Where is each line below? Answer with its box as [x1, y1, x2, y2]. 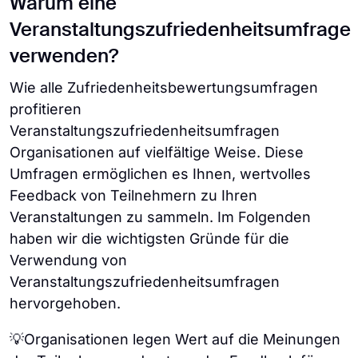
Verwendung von [10, 252, 127, 268]
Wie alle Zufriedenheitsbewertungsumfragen [10, 79, 318, 96]
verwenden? [10, 47, 118, 66]
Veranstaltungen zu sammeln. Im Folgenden [10, 209, 311, 225]
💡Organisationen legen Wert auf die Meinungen [10, 331, 340, 348]
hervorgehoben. [10, 295, 121, 312]
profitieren [10, 101, 82, 117]
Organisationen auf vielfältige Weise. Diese [10, 144, 304, 161]
